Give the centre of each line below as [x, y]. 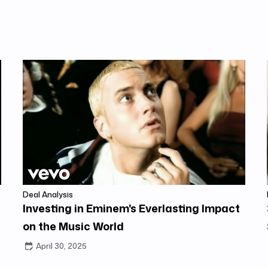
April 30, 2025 [61, 246]
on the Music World [73, 226]
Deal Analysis [48, 195]
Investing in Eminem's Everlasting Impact [131, 208]
